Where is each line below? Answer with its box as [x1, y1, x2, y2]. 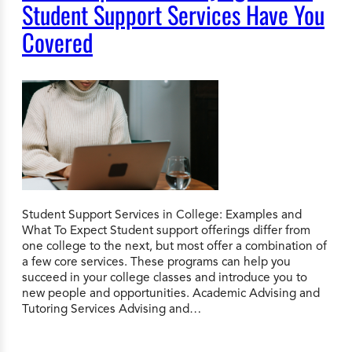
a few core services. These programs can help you [22, 253, 291, 269]
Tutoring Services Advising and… [22, 300, 201, 316]
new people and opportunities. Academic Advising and [22, 284, 320, 300]
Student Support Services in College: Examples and [22, 206, 302, 222]
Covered [22, 24, 93, 60]
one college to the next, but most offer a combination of [22, 237, 327, 253]
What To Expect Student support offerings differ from [22, 222, 310, 237]
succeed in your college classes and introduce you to [22, 269, 307, 284]
